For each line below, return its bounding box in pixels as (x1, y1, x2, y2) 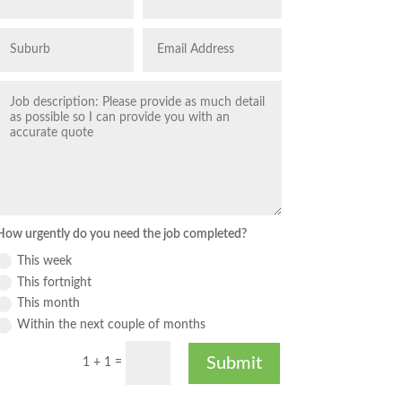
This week (16, 254, 72, 267)
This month (16, 297, 80, 310)
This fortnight (16, 275, 92, 289)
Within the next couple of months (16, 319, 205, 332)
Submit (205, 354, 262, 372)
